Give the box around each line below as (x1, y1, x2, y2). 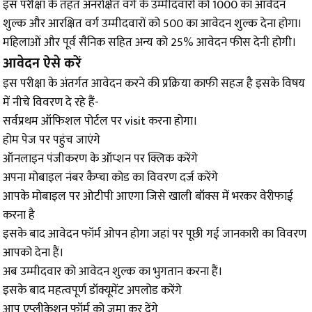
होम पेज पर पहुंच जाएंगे (3, 130, 100, 150)
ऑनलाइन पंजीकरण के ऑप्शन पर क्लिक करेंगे (3, 149, 198, 169)
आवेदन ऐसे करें (3, 52, 81, 76)
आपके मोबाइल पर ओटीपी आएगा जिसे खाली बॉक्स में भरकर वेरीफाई (3, 187, 293, 207)
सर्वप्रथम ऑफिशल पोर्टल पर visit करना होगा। (3, 111, 198, 132)
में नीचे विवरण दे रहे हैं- (3, 93, 99, 113)
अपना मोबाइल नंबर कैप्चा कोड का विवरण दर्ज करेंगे (3, 168, 218, 188)
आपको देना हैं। (3, 243, 64, 263)
